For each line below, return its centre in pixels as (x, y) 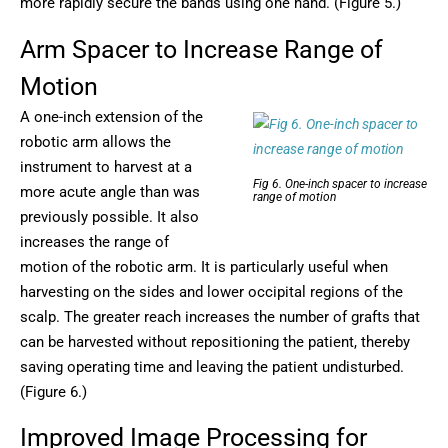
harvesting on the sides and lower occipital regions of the (211, 291)
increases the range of (94, 241)
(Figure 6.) (53, 391)
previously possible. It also (109, 216)
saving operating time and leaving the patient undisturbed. (212, 366)
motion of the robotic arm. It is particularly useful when (204, 266)
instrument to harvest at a (106, 166)
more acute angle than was (110, 191)
